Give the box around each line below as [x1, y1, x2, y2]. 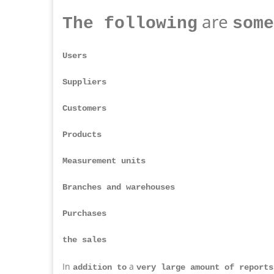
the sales [62, 234, 106, 245]
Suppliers [62, 76, 106, 87]
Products [62, 129, 102, 139]
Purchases [62, 208, 106, 218]
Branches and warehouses [62, 182, 175, 192]
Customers [62, 103, 106, 113]
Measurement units [62, 155, 146, 166]
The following [62, 13, 198, 33]
